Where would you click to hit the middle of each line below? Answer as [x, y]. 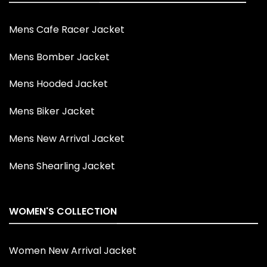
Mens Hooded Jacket [58, 84]
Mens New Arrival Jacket [67, 139]
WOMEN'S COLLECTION [63, 211]
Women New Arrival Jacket [73, 251]
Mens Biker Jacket [52, 111]
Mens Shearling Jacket [62, 166]
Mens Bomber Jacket [59, 57]
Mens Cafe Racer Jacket [67, 29]
